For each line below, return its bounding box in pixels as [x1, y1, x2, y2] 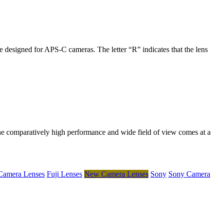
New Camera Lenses [84, 170, 148, 179]
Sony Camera [168, 170, 210, 179]
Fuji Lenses [47, 170, 82, 179]
